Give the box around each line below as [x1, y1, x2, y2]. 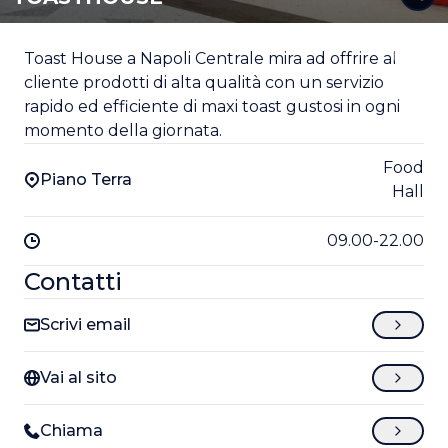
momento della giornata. [24, 121, 222, 140]
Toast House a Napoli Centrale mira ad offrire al [24, 49, 397, 68]
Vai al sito [40, 368, 117, 387]
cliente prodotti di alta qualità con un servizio [24, 73, 384, 92]
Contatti [24, 267, 122, 296]
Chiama [40, 421, 103, 440]
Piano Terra [40, 170, 132, 189]
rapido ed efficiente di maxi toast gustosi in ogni [24, 97, 400, 116]
